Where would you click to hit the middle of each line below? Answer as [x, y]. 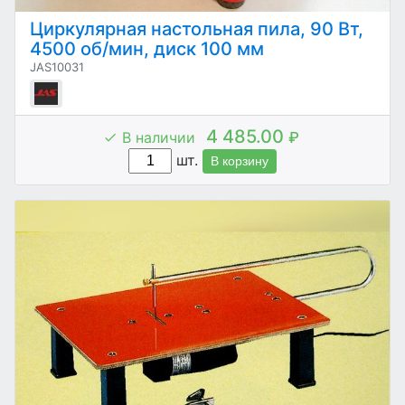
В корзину [240, 161]
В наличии [158, 137]
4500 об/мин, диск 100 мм [147, 48]
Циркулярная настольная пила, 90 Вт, [197, 28]
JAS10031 [57, 66]
